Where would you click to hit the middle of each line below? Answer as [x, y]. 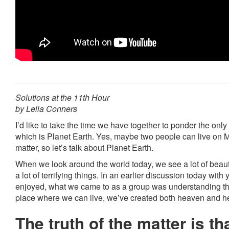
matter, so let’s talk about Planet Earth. [84, 147]
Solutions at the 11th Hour [62, 97]
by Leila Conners [46, 109]
